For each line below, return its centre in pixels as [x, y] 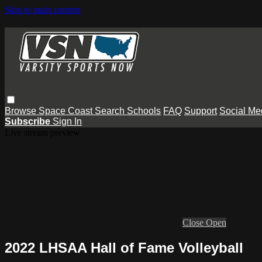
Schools [144, 111]
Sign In [67, 121]
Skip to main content [43, 10]
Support [201, 111]
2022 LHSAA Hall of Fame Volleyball [124, 247]
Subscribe [29, 121]
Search [111, 111]
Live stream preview [42, 132]
